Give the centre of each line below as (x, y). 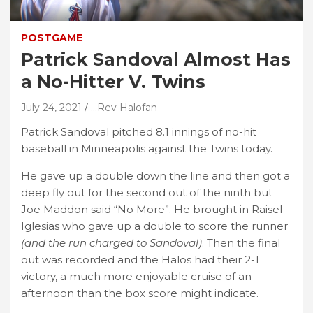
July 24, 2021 (51, 107)
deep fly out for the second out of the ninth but (147, 192)
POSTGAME (52, 37)
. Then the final (241, 242)
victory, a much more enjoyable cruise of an (136, 276)
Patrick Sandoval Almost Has (156, 59)
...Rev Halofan (124, 107)
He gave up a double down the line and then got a (155, 175)
